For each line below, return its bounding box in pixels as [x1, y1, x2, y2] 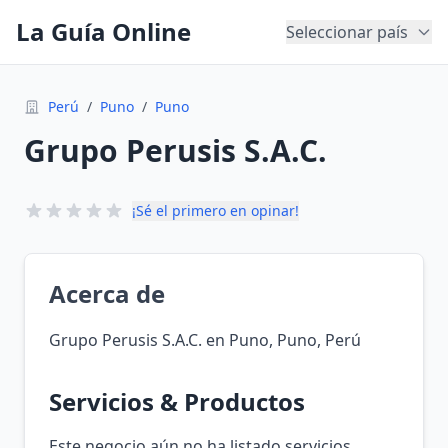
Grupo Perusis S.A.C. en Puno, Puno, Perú [49, 329, 361, 351]
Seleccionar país [286, 21, 408, 43]
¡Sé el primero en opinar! [132, 201, 299, 220]
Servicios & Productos [49, 385, 305, 418]
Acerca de [49, 277, 165, 310]
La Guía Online [16, 15, 191, 48]
